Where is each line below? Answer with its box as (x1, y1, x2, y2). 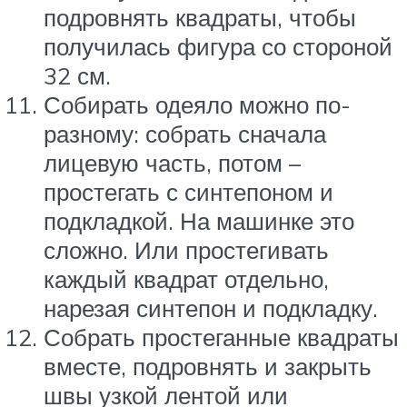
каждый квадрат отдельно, (44, 263, 329, 293)
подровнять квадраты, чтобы (44, 2, 356, 32)
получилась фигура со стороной (44, 31, 392, 61)
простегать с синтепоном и (44, 176, 333, 206)
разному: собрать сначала (44, 118, 326, 148)
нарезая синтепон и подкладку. (44, 293, 378, 323)
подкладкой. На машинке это (44, 205, 354, 235)
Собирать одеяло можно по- (44, 89, 351, 119)
